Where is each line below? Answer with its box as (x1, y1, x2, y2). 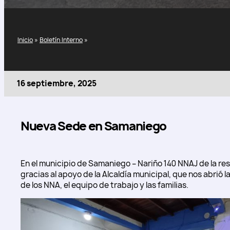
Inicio (17, 35, 33, 44)
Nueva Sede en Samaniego (21, 118, 167, 135)
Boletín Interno (40, 35, 83, 44)
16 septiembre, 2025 (17, 78, 97, 89)
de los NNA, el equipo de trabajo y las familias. (21, 180, 188, 191)
